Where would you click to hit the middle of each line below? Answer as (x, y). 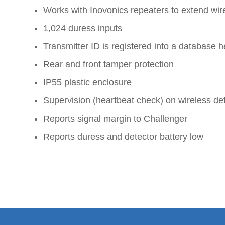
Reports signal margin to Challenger (115, 119)
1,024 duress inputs (83, 28)
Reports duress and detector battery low (123, 137)
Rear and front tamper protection (108, 64)
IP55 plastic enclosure (87, 82)
